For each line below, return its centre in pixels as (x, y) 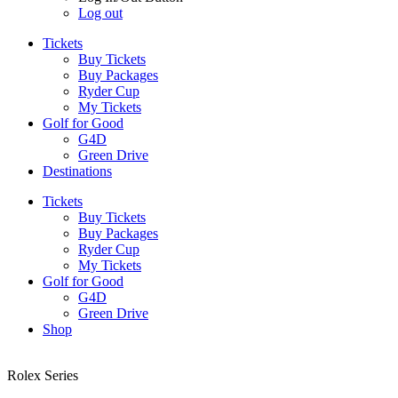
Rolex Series (43, 375)
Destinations (77, 171)
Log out (100, 13)
